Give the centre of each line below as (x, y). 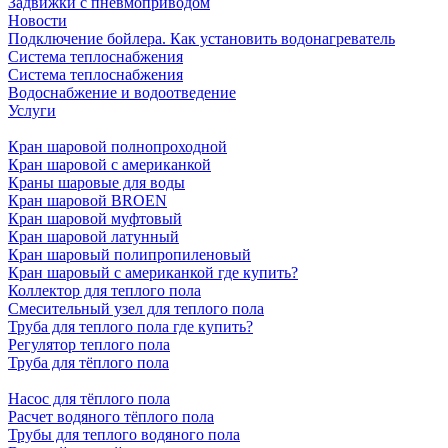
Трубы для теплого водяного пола (124, 435)
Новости (37, 21)
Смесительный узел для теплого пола (136, 309)
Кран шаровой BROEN (87, 201)
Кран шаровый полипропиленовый (129, 255)
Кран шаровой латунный (93, 237)
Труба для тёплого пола (88, 363)
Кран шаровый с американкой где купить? (153, 273)
